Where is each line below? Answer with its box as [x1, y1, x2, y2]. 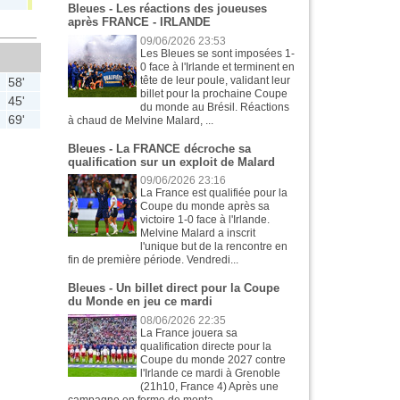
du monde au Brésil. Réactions [140, 100, 290, 113]
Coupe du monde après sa [140, 200, 271, 213]
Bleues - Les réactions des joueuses [68, 2, 267, 16]
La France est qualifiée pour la [140, 187, 288, 200]
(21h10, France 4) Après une [140, 379, 279, 393]
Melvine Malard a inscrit [140, 227, 256, 240]
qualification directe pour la [140, 339, 272, 353]
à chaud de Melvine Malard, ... [68, 113, 213, 127]
